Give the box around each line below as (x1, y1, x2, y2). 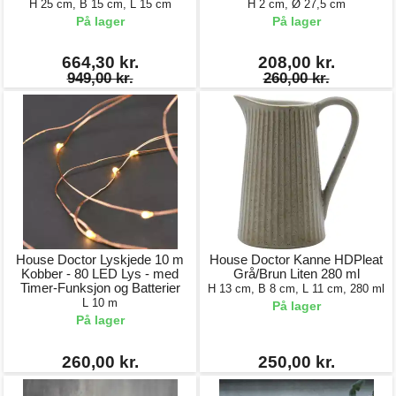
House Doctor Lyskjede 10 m (16, 252, 184, 267)
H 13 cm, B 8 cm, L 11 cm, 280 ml (208, 282, 385, 295)
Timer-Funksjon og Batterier (19, 280, 180, 295)
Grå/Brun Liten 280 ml (232, 266, 360, 281)
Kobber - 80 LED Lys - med (21, 266, 179, 281)
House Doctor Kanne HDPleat (209, 252, 383, 267)
